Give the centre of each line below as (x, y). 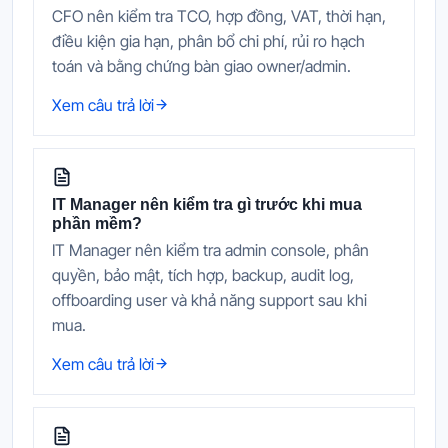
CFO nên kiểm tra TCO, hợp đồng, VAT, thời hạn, (219, 15)
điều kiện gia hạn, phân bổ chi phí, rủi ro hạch (208, 40)
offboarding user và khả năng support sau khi (209, 299)
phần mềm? (97, 223)
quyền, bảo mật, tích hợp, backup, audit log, (203, 274)
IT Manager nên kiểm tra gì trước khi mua (207, 204)
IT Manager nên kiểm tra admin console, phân (210, 249)
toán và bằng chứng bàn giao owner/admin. (201, 65)
